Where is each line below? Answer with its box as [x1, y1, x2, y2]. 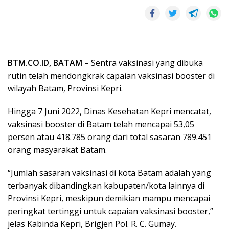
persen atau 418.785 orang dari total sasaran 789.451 [8, 131, 212, 143]
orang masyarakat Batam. [8, 144, 107, 155]
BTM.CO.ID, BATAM [8, 57, 82, 68]
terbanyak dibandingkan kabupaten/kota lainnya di [8, 179, 204, 191]
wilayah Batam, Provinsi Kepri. [8, 82, 123, 94]
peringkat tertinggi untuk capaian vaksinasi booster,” [8, 205, 213, 217]
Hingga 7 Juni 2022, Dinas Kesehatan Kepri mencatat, [8, 105, 211, 117]
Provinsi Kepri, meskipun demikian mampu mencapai [8, 192, 210, 204]
